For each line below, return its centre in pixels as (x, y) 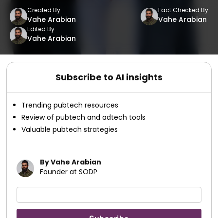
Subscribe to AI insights (109, 77)
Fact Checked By (183, 10)
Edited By (41, 29)
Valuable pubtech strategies (70, 129)
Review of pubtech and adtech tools (84, 117)
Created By (44, 10)
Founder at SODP (69, 172)
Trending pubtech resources (70, 105)
